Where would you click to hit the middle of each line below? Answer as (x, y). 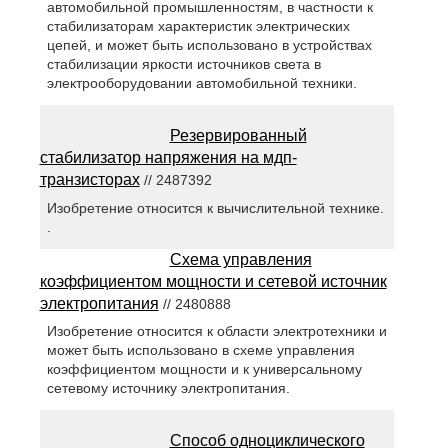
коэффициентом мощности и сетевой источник (213, 281)
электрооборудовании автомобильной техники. (201, 83)
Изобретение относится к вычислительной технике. (215, 207)
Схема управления (240, 259)
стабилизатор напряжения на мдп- (168, 158)
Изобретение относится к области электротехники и (216, 330)
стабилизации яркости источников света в (183, 64)
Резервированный (238, 136)
